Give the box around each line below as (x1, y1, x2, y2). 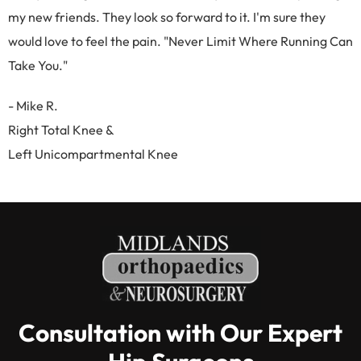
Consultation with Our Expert (19, 317, 342, 348)
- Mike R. (8, 98, 58, 114)
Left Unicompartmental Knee (8, 146, 178, 163)
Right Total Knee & (8, 122, 114, 139)
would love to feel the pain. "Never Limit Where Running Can (8, 33, 353, 50)
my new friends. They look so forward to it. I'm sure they (8, 9, 326, 26)
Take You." (8, 57, 68, 74)
